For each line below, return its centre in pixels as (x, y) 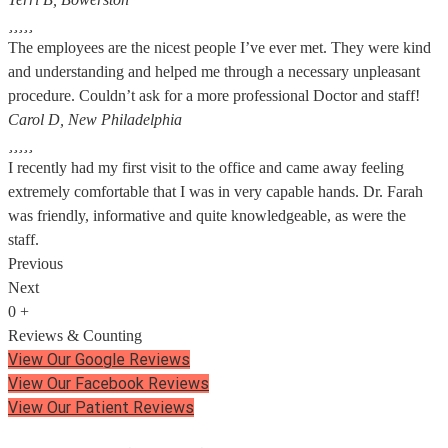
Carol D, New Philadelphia (95, 120)
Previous (35, 264)
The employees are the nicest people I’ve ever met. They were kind (219, 48)
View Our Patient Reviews (101, 408)
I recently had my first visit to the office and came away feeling (206, 168)
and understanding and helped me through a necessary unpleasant (214, 72)
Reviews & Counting (75, 336)
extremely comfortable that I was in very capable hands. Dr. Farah (215, 192)
